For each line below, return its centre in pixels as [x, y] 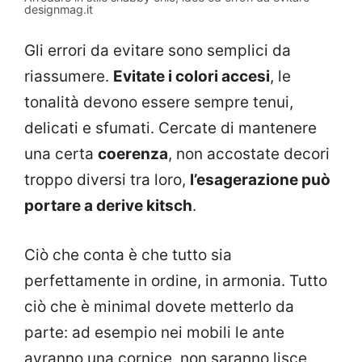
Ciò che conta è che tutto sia [128, 255]
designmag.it [59, 9]
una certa [61, 154]
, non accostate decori [249, 154]
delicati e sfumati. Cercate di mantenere [170, 128]
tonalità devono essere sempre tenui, [159, 103]
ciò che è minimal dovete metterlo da [159, 306]
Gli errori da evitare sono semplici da [158, 51]
